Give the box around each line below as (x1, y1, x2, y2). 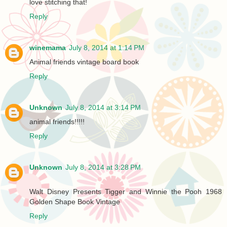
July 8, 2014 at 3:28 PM (65, 163, 141, 171)
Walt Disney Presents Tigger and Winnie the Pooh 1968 (29, 187, 222, 196)
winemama (29, 43, 66, 52)
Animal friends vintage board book (29, 57, 139, 66)
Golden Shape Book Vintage (29, 197, 120, 206)
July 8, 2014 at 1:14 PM (69, 43, 144, 52)
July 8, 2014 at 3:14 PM (65, 103, 141, 111)
